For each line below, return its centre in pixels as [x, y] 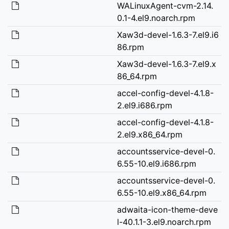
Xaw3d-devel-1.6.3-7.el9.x [166, 64]
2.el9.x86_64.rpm [150, 134]
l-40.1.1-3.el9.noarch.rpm [164, 222]
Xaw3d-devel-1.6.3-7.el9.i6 [168, 35]
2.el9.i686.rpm [144, 105]
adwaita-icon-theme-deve [167, 209]
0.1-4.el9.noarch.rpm [156, 18]
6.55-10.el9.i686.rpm [156, 163]
